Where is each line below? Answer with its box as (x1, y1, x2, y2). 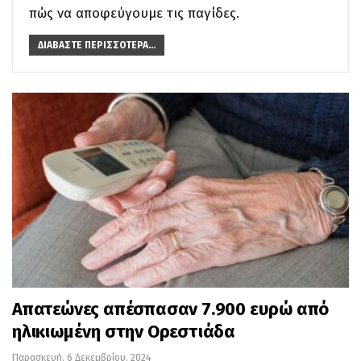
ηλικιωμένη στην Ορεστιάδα (12, 321, 235, 343)
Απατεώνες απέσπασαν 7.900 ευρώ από (12, 298, 330, 321)
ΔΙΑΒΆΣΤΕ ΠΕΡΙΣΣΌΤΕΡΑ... (38, 39, 156, 51)
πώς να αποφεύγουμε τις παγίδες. (29, 4, 239, 22)
